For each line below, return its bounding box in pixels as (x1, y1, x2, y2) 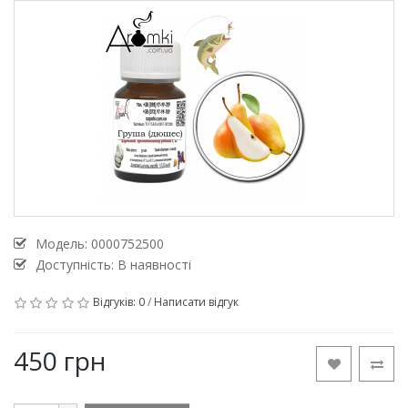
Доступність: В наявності (36, 256, 191, 274)
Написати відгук (153, 294, 239, 311)
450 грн (14, 343, 106, 379)
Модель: (36, 235, 91, 253)
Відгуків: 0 (92, 294, 145, 311)
